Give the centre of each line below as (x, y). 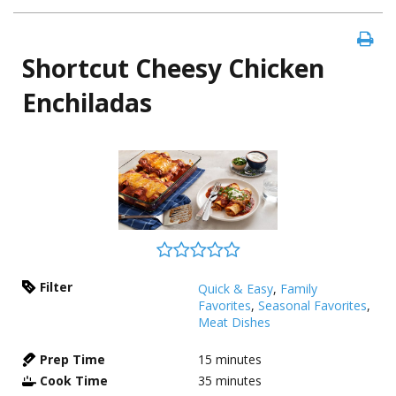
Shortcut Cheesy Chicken (173, 68)
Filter (56, 287)
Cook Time (74, 381)
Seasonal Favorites (312, 305)
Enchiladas (87, 103)
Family (299, 289)
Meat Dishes (234, 322)
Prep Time (72, 359)
